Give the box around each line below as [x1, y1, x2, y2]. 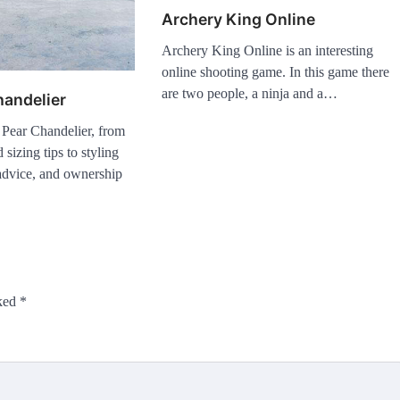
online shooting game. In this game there [162, 64, 390, 80]
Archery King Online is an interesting [162, 43, 374, 59]
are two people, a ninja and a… [162, 86, 338, 102]
